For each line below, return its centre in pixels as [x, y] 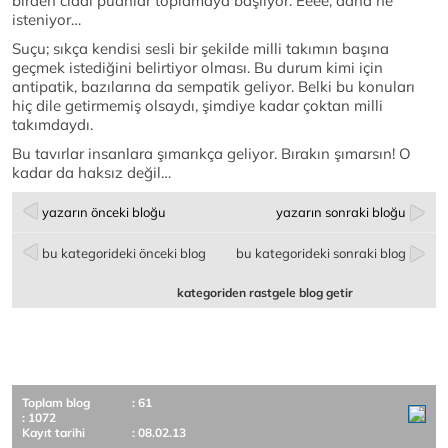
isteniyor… [46, 20]
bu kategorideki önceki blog [124, 253]
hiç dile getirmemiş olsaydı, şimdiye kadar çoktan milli [197, 106]
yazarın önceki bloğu [104, 212]
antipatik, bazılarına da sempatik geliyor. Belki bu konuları [213, 87]
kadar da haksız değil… [91, 173]
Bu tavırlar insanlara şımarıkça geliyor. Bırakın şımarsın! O [211, 154]
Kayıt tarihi [53, 433]
